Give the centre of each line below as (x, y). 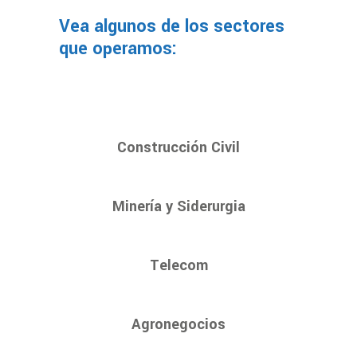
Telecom (178, 265)
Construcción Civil (178, 147)
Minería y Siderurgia (178, 206)
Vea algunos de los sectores (172, 27)
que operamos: (118, 49)
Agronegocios (178, 325)
